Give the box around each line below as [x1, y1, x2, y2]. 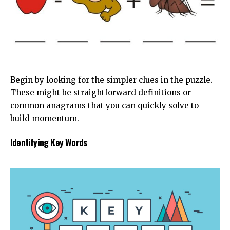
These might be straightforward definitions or [10, 87, 191, 98]
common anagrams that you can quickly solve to [10, 100, 199, 110]
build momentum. [10, 113, 79, 123]
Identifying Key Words [10, 136, 87, 149]
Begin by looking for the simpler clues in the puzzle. [10, 74, 213, 85]
